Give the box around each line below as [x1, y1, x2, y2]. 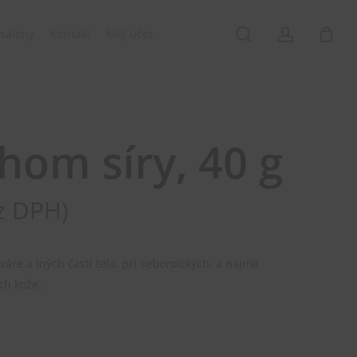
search [251, 22, 300, 45]
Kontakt [49, 26, 91, 41]
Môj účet [106, 26, 153, 41]
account [292, 22, 351, 45]
